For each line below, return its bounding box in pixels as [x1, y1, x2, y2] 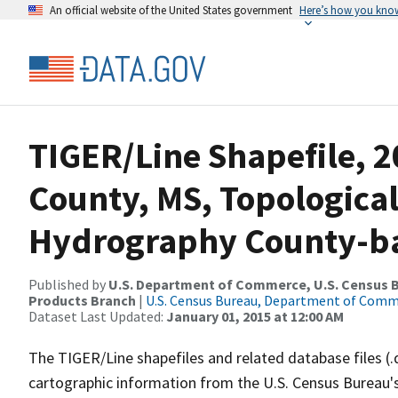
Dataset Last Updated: [28, 307, 166, 325]
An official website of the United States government [50, 3, 292, 17]
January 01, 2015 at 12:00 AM [166, 307, 344, 325]
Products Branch [28, 291, 136, 309]
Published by [28, 275, 108, 293]
